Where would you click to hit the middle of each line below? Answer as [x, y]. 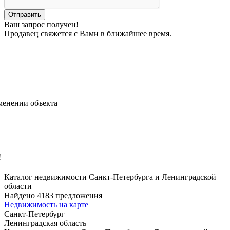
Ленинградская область [45, 223]
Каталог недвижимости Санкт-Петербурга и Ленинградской [110, 177]
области [18, 186]
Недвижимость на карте [46, 204]
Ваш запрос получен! [41, 25]
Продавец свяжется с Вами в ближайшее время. [88, 34]
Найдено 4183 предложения [53, 195]
